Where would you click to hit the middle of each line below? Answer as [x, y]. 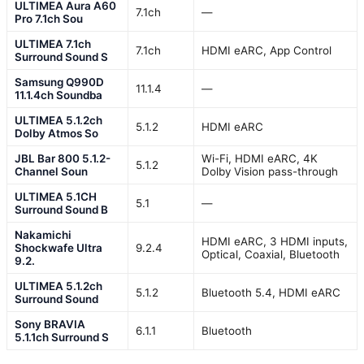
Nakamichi [43, 235]
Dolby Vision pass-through [270, 172]
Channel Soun [51, 172]
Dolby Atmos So [56, 134]
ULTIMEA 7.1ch [53, 44]
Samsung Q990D [59, 82]
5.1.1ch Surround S [62, 338]
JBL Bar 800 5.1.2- [63, 159]
